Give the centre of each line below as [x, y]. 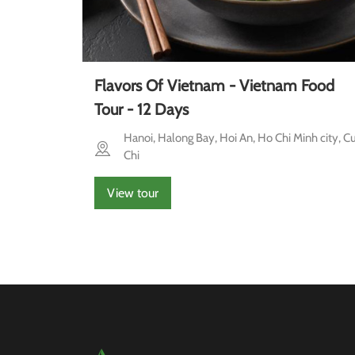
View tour [133, 193]
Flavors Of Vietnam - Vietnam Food [214, 86]
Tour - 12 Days [141, 110]
